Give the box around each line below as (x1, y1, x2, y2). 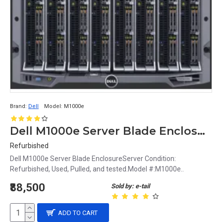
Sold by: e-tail (111, 182, 150, 190)
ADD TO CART (58, 209, 98, 217)
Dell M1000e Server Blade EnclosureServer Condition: (10, 155, 176, 163)
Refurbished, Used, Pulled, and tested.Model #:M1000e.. (10, 165, 184, 173)
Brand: (10, 103, 27, 110)
